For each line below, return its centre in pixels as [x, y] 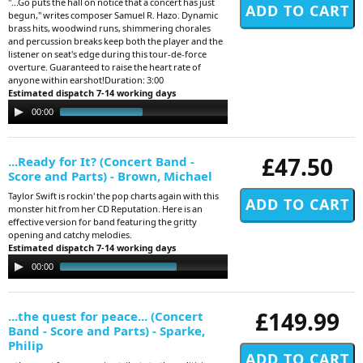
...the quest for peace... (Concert [106, 316]
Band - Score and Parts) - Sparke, [107, 330]
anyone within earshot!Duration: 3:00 [86, 79]
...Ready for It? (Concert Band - [101, 161]
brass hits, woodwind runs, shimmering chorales [109, 28]
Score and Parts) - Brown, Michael [110, 175]
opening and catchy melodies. [70, 234]
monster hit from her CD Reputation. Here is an [105, 208]
